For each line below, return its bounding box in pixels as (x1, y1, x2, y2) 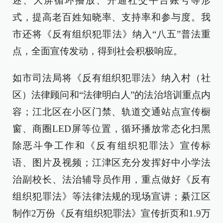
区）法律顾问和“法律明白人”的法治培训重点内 (12, 90, 211, 100)
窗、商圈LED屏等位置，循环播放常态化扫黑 (12, 123, 211, 134)
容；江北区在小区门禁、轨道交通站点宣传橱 (12, 107, 211, 117)
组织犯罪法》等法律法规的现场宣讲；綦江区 (12, 191, 211, 202)
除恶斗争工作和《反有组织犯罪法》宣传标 (12, 140, 211, 151)
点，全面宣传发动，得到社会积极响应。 (12, 46, 183, 56)
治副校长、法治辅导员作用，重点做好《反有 (12, 174, 211, 185)
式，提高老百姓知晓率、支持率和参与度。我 (12, 12, 211, 22)
